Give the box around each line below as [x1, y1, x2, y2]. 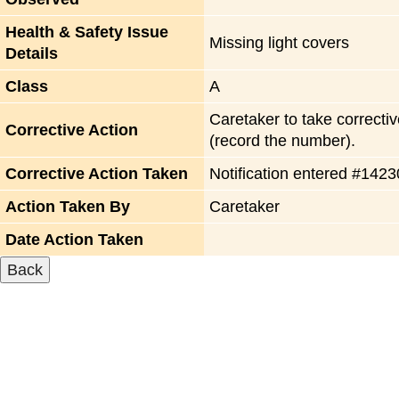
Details [5, 45, 59, 63]
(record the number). [209, 132, 356, 151]
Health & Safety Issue [5, 23, 169, 42]
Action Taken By [5, 198, 131, 216]
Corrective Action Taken [5, 165, 189, 183]
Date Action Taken [5, 231, 144, 249]
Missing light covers [209, 34, 350, 53]
